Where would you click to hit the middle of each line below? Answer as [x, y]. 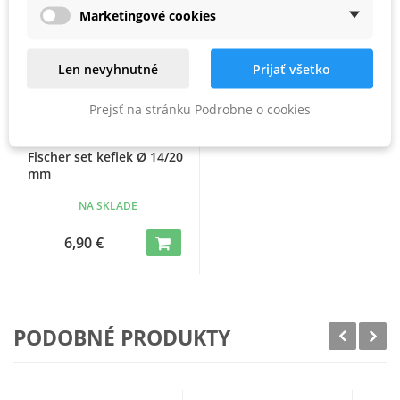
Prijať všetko [292, 68]
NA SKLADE [108, 205]
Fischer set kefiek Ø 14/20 [106, 156]
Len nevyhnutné [108, 68]
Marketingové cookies [148, 15]
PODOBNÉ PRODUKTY [122, 337]
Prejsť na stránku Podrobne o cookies [200, 108]
